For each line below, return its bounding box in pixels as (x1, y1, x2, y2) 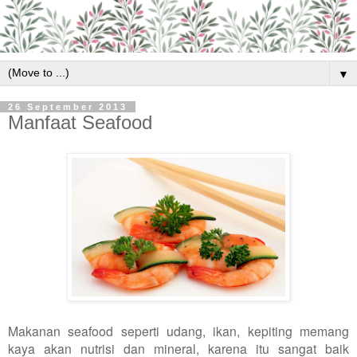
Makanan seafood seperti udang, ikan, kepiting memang (8, 321, 349, 339)
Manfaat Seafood (8, 112, 152, 133)
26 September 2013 (8, 102, 127, 112)
